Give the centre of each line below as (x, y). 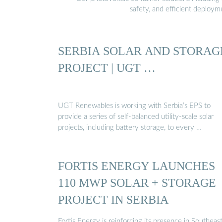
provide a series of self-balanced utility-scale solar (136, 117)
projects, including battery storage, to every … (130, 128)
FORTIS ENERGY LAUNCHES (137, 166)
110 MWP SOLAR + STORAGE (137, 183)
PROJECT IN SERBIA (113, 200)
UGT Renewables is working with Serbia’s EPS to (134, 106)
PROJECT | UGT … (107, 67)
